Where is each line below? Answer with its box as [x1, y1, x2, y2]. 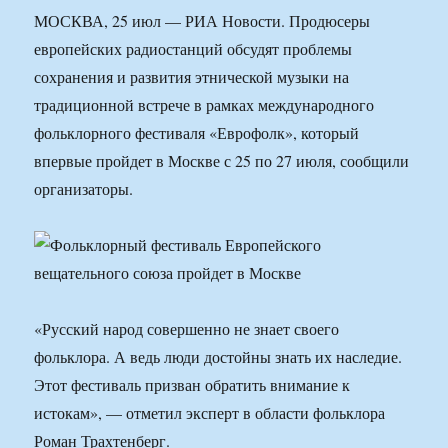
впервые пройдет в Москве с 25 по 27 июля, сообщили [34, 150, 410, 172]
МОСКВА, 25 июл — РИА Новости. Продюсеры [34, 10, 371, 32]
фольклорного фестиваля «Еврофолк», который [34, 122, 360, 144]
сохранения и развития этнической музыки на [34, 66, 350, 88]
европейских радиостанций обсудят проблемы [34, 38, 353, 60]
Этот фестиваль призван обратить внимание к [34, 374, 351, 396]
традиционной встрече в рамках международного [34, 94, 375, 116]
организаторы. [34, 178, 134, 200]
